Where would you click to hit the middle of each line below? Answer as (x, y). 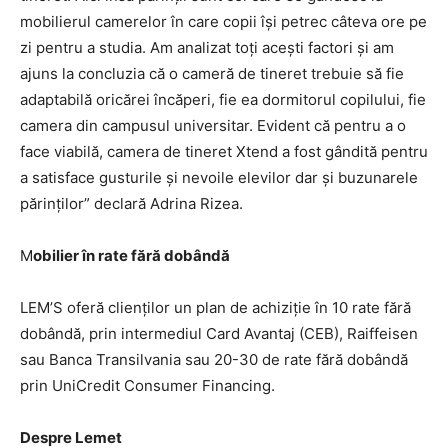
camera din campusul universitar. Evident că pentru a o (213, 125)
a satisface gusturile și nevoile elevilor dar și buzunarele (219, 177)
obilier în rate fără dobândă (131, 255)
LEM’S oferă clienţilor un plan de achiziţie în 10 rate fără (215, 307)
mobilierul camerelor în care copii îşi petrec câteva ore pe (223, 21)
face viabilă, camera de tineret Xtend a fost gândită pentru (224, 151)
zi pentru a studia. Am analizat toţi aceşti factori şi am (207, 47)
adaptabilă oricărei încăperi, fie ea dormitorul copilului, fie (223, 99)
